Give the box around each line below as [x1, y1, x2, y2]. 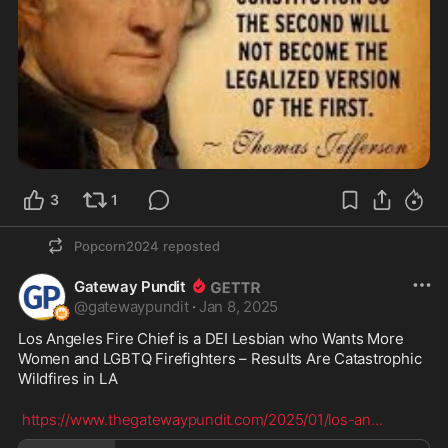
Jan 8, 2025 [198, 297, 279, 317]
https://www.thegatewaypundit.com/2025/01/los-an [21, 410, 371, 430]
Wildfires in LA [18, 369, 118, 389]
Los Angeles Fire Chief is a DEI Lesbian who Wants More [18, 329, 404, 349]
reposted [163, 238, 220, 255]
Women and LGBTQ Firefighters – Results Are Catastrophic [18, 349, 422, 369]
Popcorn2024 [74, 238, 159, 255]
